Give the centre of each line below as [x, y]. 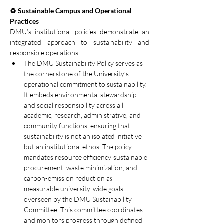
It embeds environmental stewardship [81, 94]
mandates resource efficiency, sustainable [86, 157]
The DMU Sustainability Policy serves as [84, 63]
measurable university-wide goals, [75, 188]
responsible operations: [45, 52]
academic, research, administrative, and [83, 115]
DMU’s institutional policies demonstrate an [80, 31]
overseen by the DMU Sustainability [79, 199]
